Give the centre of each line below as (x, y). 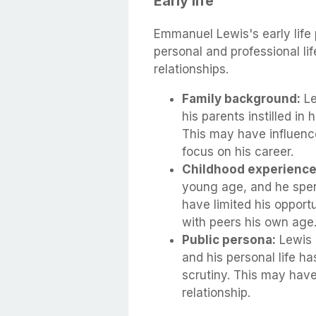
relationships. (191, 69)
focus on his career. (238, 151)
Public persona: (229, 239)
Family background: (241, 98)
